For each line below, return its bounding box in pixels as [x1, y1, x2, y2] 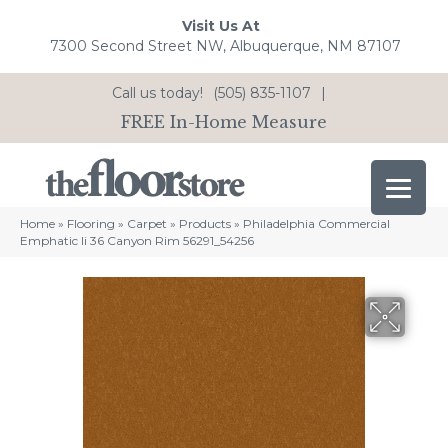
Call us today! [112, 83, 203, 102]
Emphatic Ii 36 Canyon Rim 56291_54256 [20, 233, 254, 249]
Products [179, 216, 231, 232]
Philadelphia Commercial [243, 216, 390, 232]
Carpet [127, 216, 167, 232]
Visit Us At [181, 17, 260, 36]
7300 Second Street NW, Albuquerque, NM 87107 [50, 37, 401, 56]
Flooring [67, 216, 115, 232]
